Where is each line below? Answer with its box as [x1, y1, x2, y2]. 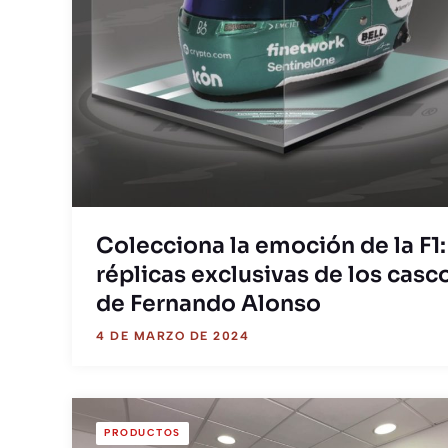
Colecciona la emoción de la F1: [96, 232, 446, 259]
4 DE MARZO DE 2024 [96, 329, 249, 343]
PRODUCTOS [104, 426, 181, 440]
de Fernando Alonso [96, 290, 321, 317]
